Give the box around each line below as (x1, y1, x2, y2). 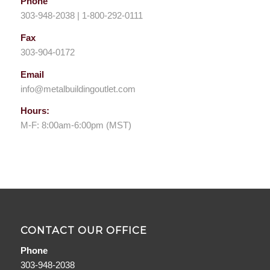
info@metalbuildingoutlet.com (20, 83, 136, 94)
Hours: (20, 105, 49, 116)
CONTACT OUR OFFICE (20, 224, 147, 237)
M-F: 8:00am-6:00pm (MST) (20, 120, 131, 131)
